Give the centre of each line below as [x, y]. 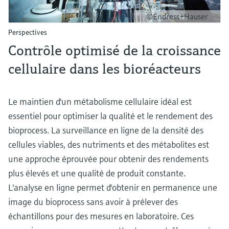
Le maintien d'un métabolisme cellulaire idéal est [100, 101]
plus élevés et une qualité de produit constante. [97, 173]
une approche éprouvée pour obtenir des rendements [108, 158]
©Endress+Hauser [177, 16]
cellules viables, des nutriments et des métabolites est [109, 144]
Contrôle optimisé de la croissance [114, 50]
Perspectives [28, 32]
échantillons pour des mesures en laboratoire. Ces [101, 216]
